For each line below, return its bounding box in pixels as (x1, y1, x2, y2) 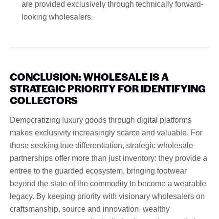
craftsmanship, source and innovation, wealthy (10, 204, 170, 213)
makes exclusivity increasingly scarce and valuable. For (10, 128, 202, 137)
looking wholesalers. (22, 12, 93, 21)
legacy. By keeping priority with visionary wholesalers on (10, 192, 205, 200)
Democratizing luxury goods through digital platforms (10, 115, 192, 124)
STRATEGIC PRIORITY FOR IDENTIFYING (10, 81, 206, 95)
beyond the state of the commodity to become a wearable (10, 179, 206, 188)
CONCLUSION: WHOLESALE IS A (10, 69, 169, 84)
